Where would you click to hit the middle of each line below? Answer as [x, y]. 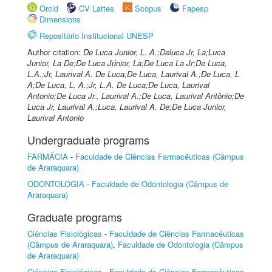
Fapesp [195, 8]
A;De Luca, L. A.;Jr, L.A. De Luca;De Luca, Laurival [118, 85]
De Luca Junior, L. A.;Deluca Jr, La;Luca [154, 52]
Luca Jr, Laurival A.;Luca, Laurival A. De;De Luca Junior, [127, 107]
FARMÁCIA [48, 156]
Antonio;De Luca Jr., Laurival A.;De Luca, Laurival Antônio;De [136, 96]
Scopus [148, 8]
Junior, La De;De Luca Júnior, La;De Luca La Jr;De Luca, [127, 63]
